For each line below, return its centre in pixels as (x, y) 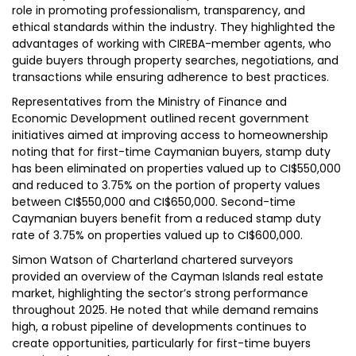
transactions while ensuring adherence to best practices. (170, 77)
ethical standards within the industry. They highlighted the (174, 27)
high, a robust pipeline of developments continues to (159, 327)
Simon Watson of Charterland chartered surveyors (153, 260)
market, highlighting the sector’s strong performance (160, 293)
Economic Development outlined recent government (161, 118)
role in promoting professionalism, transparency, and (159, 10)
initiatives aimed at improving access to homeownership (170, 135)
